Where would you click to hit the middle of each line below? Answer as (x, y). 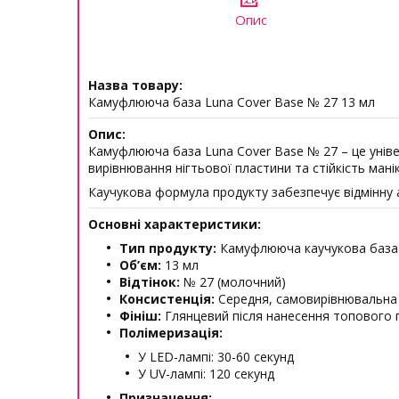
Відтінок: (150, 282)
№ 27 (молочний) (233, 282)
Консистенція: (167, 299)
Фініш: (140, 316)
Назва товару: (135, 85)
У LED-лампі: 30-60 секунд (216, 357)
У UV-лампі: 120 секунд (206, 374)
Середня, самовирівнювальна (306, 299)
